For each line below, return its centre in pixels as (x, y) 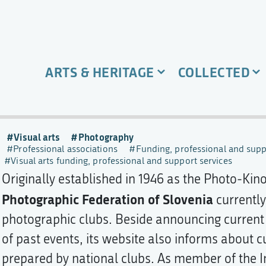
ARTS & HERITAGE (100, 72)
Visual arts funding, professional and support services (121, 161)
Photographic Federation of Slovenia (107, 199)
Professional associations (65, 149)
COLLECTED (214, 72)
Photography (106, 137)
